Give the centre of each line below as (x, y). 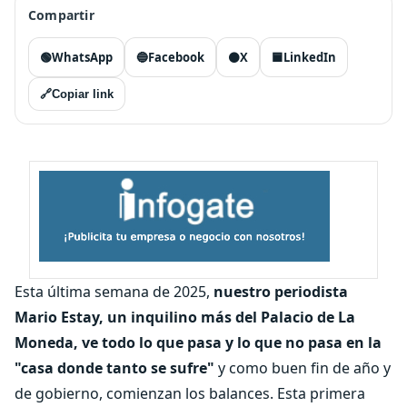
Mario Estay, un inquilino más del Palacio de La (185, 317)
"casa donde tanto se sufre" (114, 368)
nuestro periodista (281, 292)
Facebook (176, 57)
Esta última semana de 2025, (114, 292)
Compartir (61, 15)
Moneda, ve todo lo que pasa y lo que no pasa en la (198, 342)
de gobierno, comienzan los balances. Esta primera (190, 393)
